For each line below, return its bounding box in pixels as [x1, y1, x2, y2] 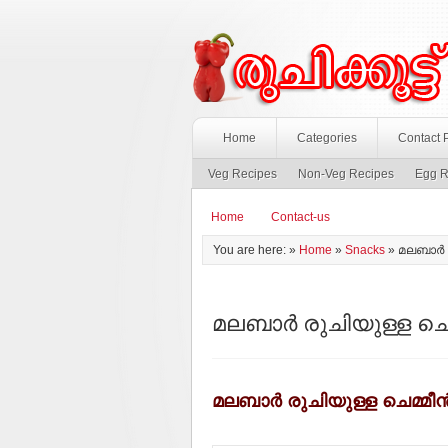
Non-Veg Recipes [298, 167, 394, 181]
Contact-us [271, 210, 330, 224]
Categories [297, 131, 357, 145]
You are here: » [213, 243, 299, 257]
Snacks [345, 243, 385, 257]
